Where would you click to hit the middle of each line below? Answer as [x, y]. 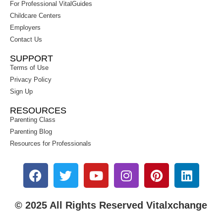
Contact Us [26, 40]
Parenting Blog [31, 132]
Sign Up [21, 92]
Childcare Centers [35, 16]
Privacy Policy [31, 80]
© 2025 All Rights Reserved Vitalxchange [111, 205]
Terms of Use [29, 68]
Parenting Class [33, 120]
